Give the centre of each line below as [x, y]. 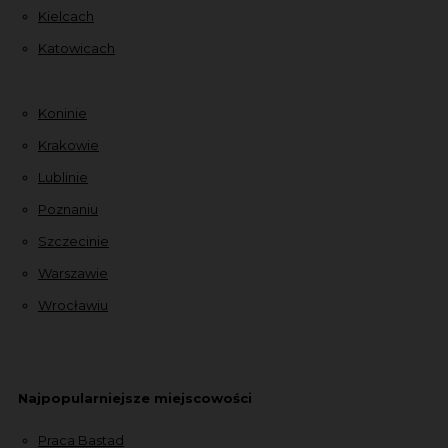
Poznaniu [68, 208]
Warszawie [73, 272]
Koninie [62, 112]
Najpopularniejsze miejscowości [135, 397]
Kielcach [66, 15]
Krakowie [68, 144]
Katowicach [76, 47]
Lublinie [63, 176]
